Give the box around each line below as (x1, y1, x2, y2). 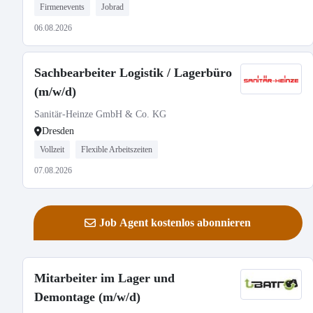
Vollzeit (40, 145, 64, 154)
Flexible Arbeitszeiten (81, 145, 152, 154)
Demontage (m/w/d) (34, 290, 140, 304)
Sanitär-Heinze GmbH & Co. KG (34, 109, 166, 119)
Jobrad (101, 2, 124, 12)
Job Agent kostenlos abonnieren (99, 217, 252, 228)
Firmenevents (40, 2, 85, 12)
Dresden (42, 126, 74, 136)
